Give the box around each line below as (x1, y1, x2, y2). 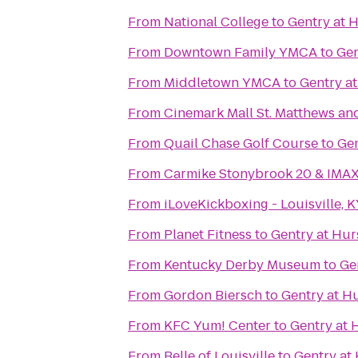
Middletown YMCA (164, 74, 280, 92)
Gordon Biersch (164, 286, 262, 304)
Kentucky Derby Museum (164, 256, 320, 274)
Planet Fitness (164, 225, 252, 244)
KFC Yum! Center (164, 316, 271, 335)
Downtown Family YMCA (164, 43, 317, 62)
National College (164, 13, 268, 31)
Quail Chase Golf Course (164, 134, 318, 153)
